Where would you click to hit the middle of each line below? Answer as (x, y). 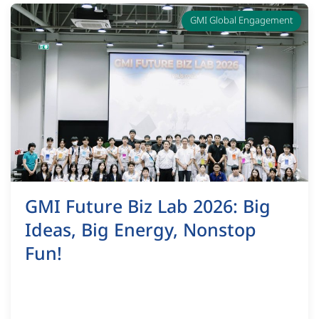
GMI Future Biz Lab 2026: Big (148, 207)
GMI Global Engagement (241, 20)
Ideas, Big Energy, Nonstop (141, 230)
